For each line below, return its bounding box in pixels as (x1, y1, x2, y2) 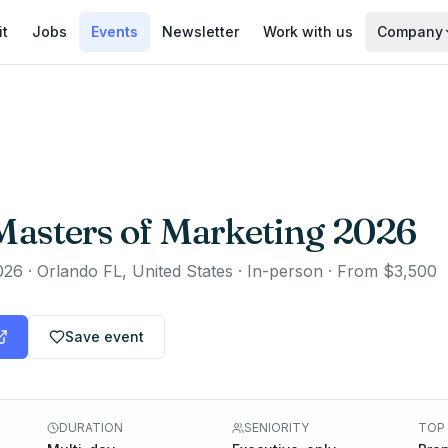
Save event (65, 328, 144, 345)
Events (90, 23, 138, 40)
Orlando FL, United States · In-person (37, 261, 323, 281)
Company (376, 23, 443, 40)
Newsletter (161, 23, 239, 40)
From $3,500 (337, 261, 437, 281)
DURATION (58, 420, 123, 435)
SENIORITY (244, 420, 309, 435)
